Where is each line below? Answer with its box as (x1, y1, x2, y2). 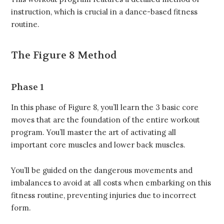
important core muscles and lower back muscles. (11, 139, 185, 149)
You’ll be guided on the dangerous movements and (11, 165, 192, 175)
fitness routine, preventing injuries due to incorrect (11, 190, 196, 200)
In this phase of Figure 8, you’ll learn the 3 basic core (11, 102, 198, 112)
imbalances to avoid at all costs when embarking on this (11, 177, 211, 187)
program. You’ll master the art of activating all (11, 127, 176, 137)
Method (77, 48, 116, 61)
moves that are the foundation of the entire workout (11, 114, 200, 124)
